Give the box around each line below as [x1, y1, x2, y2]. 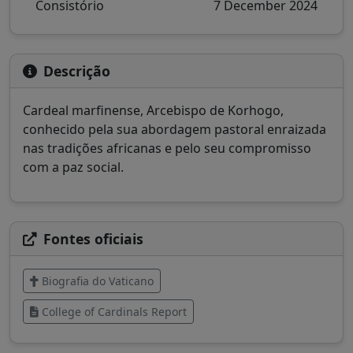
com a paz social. [23, 158, 124, 176]
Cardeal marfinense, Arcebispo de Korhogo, [23, 102, 284, 120]
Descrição [43, 61, 110, 81]
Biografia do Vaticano [42, 273, 154, 289]
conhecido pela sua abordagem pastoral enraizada [23, 121, 326, 139]
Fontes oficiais [43, 229, 143, 249]
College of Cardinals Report [42, 304, 187, 320]
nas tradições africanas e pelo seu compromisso [23, 139, 311, 158]
